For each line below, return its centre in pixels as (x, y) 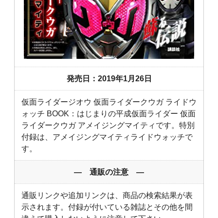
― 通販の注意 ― (109, 172)
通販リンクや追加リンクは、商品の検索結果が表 (107, 195)
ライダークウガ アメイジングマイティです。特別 (108, 125)
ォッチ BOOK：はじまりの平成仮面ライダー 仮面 (109, 113)
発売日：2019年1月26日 (109, 78)
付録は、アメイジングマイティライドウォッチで (107, 137)
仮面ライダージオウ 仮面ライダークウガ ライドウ (109, 102)
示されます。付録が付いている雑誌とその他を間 (107, 207)
